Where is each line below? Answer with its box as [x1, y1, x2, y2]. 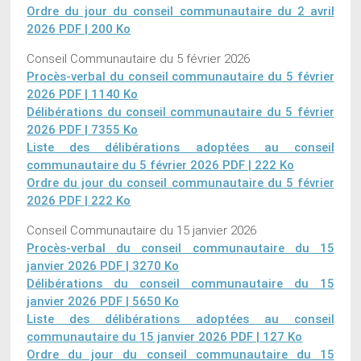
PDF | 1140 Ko [56, 87, 139, 102]
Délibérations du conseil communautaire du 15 [27, 276, 334, 292]
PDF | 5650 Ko [97, 294, 180, 309]
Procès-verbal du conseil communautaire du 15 [27, 241, 334, 256]
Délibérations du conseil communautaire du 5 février [27, 105, 334, 120]
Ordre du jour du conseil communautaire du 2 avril [27, 4, 334, 19]
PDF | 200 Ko [56, 22, 131, 37]
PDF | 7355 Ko [56, 122, 139, 138]
